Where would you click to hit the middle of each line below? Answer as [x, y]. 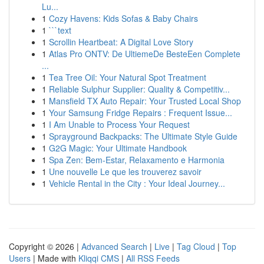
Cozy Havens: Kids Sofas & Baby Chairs [123, 18]
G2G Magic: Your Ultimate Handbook [118, 148]
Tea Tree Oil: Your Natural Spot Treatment [128, 77]
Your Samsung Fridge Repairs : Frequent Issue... [141, 113]
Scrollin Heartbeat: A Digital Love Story [121, 42]
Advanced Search [114, 246]
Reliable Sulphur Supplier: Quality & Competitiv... [139, 89]
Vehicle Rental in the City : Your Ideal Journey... [137, 183]
